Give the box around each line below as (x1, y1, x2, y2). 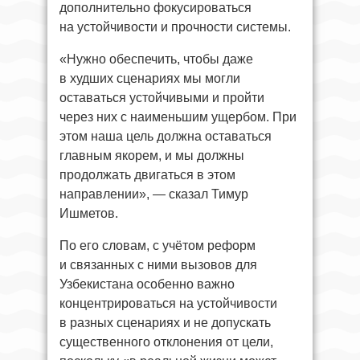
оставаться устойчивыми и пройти (59, 91, 264, 105)
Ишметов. (59, 207, 118, 221)
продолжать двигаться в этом (59, 168, 235, 182)
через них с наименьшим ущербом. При (59, 110, 297, 125)
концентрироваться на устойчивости (59, 297, 277, 311)
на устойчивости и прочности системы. (59, 20, 291, 35)
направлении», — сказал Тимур (59, 187, 248, 202)
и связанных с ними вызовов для (59, 258, 257, 272)
